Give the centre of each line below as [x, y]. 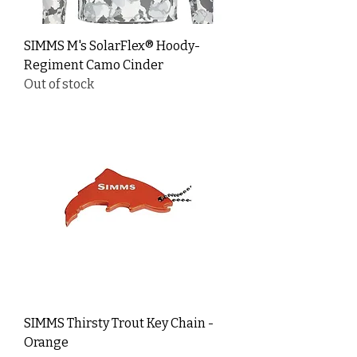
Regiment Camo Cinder [94, 65]
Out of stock [59, 84]
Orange [46, 342]
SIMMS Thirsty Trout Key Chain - [119, 323]
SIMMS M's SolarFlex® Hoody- [112, 45]
